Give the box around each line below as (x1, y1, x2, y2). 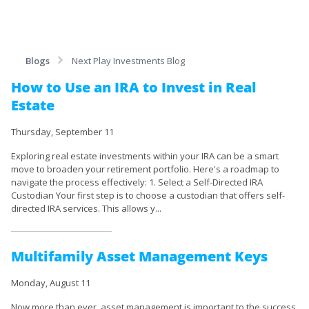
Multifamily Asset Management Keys (11, 247, 268, 266)
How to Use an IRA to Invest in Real (11, 78, 256, 97)
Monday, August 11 (11, 277, 90, 289)
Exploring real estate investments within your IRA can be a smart (11, 150, 279, 162)
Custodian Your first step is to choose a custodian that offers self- (11, 189, 285, 201)
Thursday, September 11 (11, 126, 114, 138)
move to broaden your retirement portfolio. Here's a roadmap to (11, 163, 279, 175)
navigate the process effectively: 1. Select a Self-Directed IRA (11, 176, 263, 188)
